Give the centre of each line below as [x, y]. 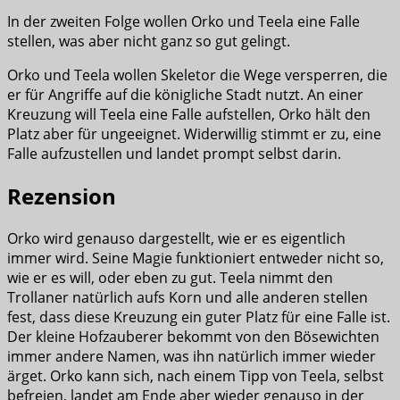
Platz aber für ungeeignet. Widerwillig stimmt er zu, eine [194, 134]
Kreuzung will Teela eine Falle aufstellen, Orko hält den [189, 115]
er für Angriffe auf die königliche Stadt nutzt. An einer [185, 95]
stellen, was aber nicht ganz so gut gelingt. [149, 42]
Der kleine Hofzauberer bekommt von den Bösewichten [193, 337]
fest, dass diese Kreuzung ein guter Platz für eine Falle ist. [199, 317]
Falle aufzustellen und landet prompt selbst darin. [174, 154]
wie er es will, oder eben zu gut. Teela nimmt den [170, 278]
